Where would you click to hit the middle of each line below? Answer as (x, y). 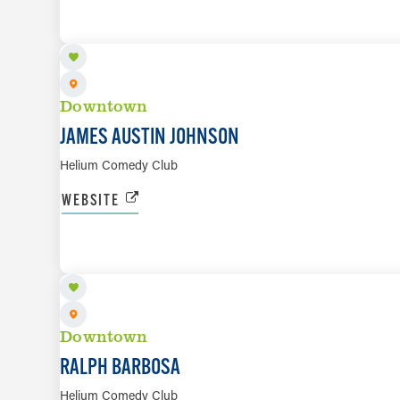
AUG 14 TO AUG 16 (137, 227)
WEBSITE (91, 199)
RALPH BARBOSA (121, 367)
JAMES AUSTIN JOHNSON (150, 135)
